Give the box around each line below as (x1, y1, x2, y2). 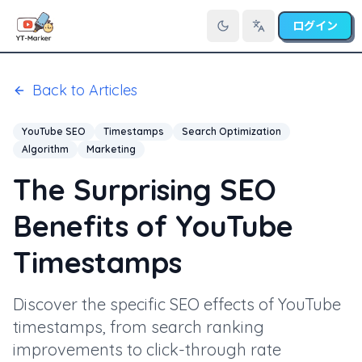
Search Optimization (182, 125, 281, 137)
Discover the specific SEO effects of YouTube (13, 294, 341, 314)
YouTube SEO (22, 125, 86, 137)
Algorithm (22, 143, 69, 155)
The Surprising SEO (13, 171, 276, 208)
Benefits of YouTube (13, 208, 293, 244)
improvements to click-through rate (13, 339, 281, 360)
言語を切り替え (257, 25, 337, 40)
